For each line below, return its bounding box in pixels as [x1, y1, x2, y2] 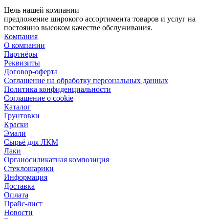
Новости [4, 208, 33, 217]
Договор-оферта [4, 67, 58, 76]
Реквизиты [4, 58, 40, 67]
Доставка [4, 181, 35, 190]
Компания [4, 32, 38, 41]
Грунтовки [4, 111, 40, 120]
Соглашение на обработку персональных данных [4, 76, 168, 85]
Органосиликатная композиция [4, 155, 109, 164]
